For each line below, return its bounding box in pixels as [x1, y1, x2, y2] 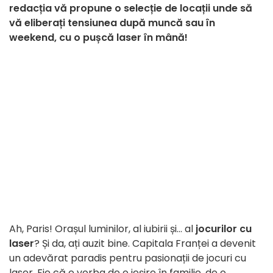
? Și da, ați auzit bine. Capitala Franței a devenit [34, 236, 256, 251]
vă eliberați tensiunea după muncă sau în [9, 16, 215, 30]
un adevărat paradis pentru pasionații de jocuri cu [9, 251, 246, 266]
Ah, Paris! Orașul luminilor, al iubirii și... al [9, 222, 196, 236]
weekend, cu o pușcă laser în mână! [9, 30, 188, 45]
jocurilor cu [196, 222, 252, 236]
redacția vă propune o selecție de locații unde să [9, 1, 252, 16]
